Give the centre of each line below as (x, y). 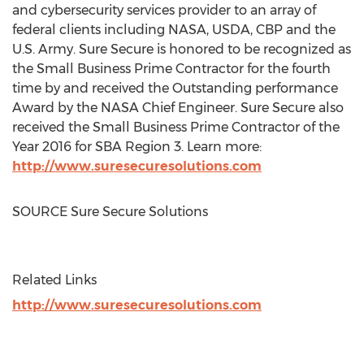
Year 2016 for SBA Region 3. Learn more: (137, 147)
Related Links (54, 280)
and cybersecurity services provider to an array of (164, 10)
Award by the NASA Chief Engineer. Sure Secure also (178, 108)
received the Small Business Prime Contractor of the (176, 127)
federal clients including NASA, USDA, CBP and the (174, 30)
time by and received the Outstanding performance (175, 88)
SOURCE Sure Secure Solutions (110, 212)
